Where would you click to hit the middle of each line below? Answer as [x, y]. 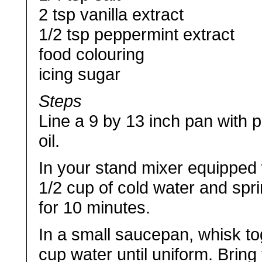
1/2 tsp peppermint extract [137, 34]
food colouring [92, 54]
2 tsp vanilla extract [111, 14]
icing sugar [80, 74]
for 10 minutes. [95, 207]
